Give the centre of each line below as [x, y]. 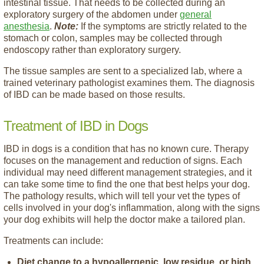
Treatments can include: [53, 240]
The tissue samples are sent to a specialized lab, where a [123, 71]
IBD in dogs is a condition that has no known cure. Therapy [126, 148]
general [196, 14]
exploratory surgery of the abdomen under [92, 14]
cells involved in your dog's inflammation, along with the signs [132, 207]
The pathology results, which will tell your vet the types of [122, 196]
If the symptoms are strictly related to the [163, 26]
